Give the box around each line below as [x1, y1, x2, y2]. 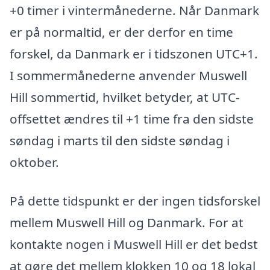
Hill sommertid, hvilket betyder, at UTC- [10, 88, 240, 105]
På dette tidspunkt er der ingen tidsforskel [10, 192, 260, 209]
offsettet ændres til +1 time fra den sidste [10, 110, 254, 127]
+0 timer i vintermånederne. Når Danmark [10, 1, 259, 19]
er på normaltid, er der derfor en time [10, 23, 233, 40]
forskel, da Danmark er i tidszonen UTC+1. [10, 45, 258, 62]
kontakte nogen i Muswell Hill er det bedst [10, 235, 258, 253]
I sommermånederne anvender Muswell [10, 66, 247, 84]
